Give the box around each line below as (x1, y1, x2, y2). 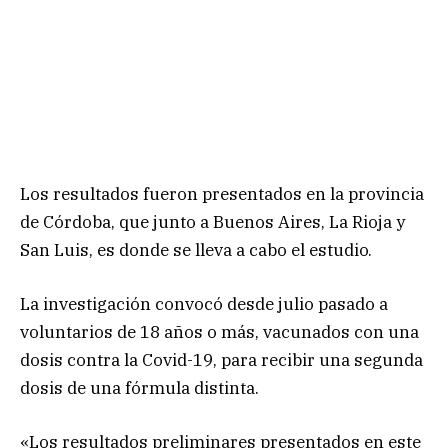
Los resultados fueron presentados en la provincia (20, 182, 424, 205)
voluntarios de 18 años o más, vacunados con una (20, 321, 419, 344)
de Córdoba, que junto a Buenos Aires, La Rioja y (20, 210, 405, 233)
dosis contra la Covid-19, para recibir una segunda (20, 349, 423, 372)
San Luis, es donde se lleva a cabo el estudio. (20, 238, 372, 261)
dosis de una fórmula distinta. (20, 377, 259, 400)
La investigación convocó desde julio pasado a (20, 293, 388, 316)
